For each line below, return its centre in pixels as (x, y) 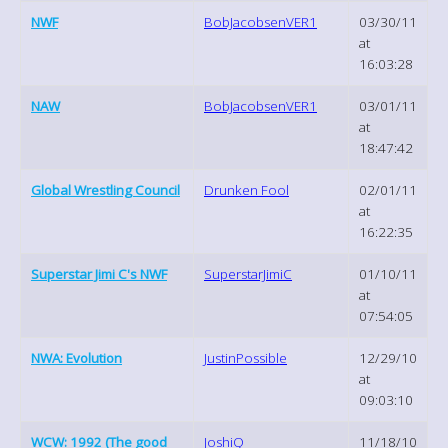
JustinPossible (245, 357)
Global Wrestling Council (105, 189)
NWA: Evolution (76, 357)
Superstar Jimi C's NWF (99, 273)
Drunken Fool (246, 189)
